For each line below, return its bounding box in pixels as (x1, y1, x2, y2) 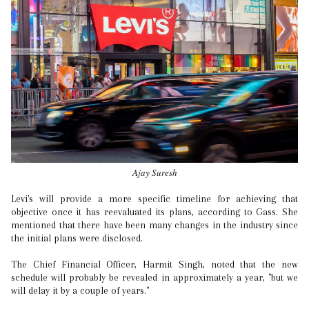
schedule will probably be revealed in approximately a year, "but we (11, 271, 298, 283)
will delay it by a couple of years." (11, 284, 149, 296)
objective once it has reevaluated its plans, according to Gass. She (11, 206, 298, 217)
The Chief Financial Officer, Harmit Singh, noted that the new (11, 258, 298, 270)
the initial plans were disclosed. (11, 232, 143, 243)
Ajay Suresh (132, 166, 177, 179)
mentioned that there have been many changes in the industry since (11, 219, 298, 230)
